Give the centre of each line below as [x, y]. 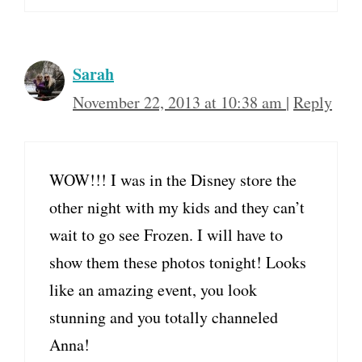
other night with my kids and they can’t [177, 208]
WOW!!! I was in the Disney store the [173, 180]
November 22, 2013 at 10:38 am [179, 103]
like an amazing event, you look [153, 290]
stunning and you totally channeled [164, 318]
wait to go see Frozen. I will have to [166, 235]
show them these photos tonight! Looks [178, 263]
